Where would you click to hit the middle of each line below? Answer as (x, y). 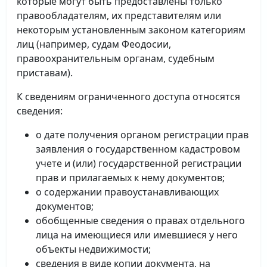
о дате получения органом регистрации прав (142, 135)
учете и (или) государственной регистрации (139, 163)
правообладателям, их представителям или (119, 15)
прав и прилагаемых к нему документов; (130, 178)
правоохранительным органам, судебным (116, 58)
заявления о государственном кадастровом (138, 149)
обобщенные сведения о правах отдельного (140, 221)
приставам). (45, 73)
